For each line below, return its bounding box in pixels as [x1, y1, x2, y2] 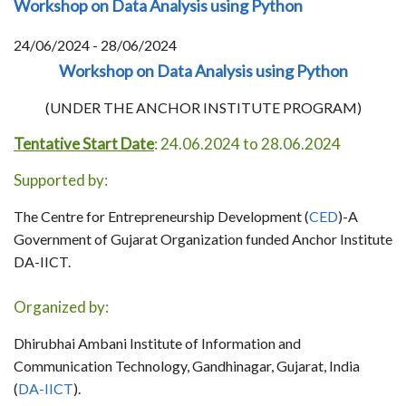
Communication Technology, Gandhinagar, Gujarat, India [14, 357, 360, 375]
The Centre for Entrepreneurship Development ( [14, 208, 309, 226]
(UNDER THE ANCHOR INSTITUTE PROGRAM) [44, 99, 362, 117]
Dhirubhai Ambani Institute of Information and [14, 334, 301, 353]
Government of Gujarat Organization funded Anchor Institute [14, 230, 392, 248]
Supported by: [14, 170, 108, 190]
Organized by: [14, 297, 109, 317]
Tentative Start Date [14, 134, 154, 154]
